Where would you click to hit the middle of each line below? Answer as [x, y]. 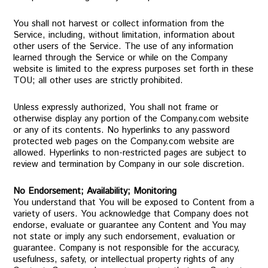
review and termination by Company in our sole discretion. [129, 164]
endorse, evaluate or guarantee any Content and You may [130, 225]
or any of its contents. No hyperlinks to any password [122, 130]
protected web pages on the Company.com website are [124, 141]
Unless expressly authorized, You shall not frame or [116, 107]
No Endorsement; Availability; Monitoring [95, 191]
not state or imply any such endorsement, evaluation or [124, 237]
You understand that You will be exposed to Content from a [134, 202]
